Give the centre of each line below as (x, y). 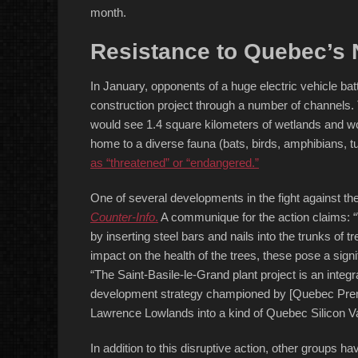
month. (108, 12)
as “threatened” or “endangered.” (175, 163)
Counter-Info (123, 217)
